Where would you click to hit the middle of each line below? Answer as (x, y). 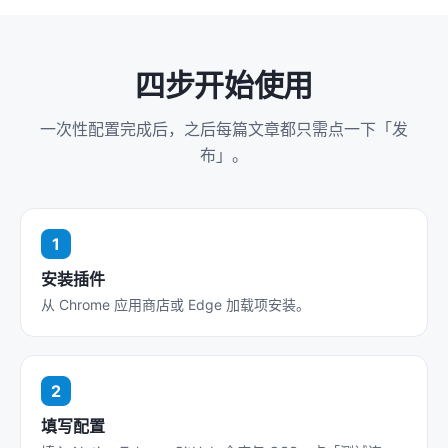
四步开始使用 (224, 84)
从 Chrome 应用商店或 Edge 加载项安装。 (175, 304)
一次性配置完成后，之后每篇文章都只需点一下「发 (224, 128)
